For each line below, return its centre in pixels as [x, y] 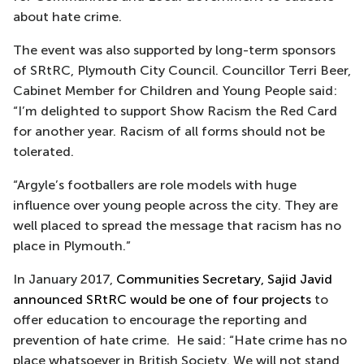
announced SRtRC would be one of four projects [162, 299]
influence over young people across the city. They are [175, 205]
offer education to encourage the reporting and [160, 320]
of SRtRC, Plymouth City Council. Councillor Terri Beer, [182, 70]
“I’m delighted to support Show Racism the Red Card [175, 111]
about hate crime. [69, 17]
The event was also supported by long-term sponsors [174, 50]
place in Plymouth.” [72, 246]
